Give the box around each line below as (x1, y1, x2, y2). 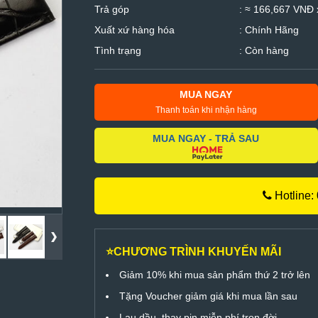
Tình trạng (94, 45, 141, 56)
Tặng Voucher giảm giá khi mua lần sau (119, 290, 297, 302)
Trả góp (94, 4, 129, 15)
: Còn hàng (236, 45, 289, 56)
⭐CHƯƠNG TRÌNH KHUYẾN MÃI (105, 246, 281, 258)
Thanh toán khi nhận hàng (155, 105, 257, 115)
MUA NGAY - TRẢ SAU (153, 133, 260, 144)
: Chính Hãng (236, 24, 299, 35)
